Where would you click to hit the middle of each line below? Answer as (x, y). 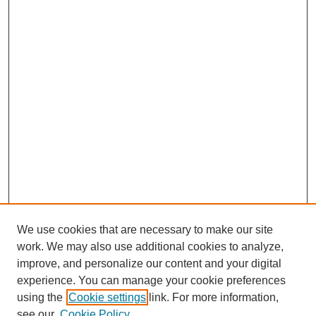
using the (40, 297)
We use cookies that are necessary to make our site (145, 230)
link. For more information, (212, 297)
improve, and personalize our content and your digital (149, 263)
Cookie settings (107, 297)
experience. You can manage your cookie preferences (151, 280)
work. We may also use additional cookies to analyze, (150, 247)
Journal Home (50, 286)
